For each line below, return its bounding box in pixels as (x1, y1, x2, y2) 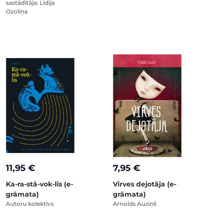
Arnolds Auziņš (113, 200, 156, 207)
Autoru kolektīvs (6, 200, 54, 207)
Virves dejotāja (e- (113, 180, 176, 188)
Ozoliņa (6, 7, 28, 15)
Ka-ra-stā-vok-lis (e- (6, 180, 73, 188)
